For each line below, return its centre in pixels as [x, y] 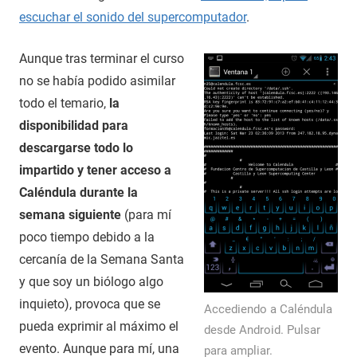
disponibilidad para [74, 125]
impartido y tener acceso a [95, 170]
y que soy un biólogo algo [91, 281]
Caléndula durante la [78, 192]
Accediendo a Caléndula [268, 309]
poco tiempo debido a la [87, 237]
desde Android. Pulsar [262, 330]
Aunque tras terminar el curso [102, 58]
